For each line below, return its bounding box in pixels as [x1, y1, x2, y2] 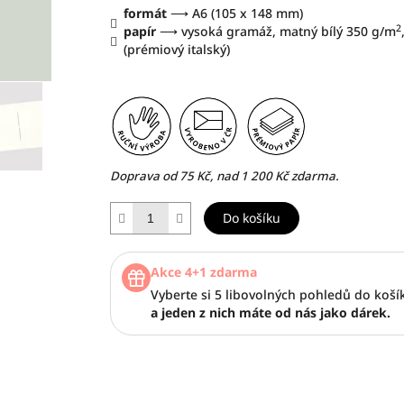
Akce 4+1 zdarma [150, 262, 257, 280]
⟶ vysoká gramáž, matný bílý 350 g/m [155, 22, 396, 40]
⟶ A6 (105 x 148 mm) [170, 4, 303, 22]
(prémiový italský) [123, 40, 230, 58]
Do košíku [222, 208, 280, 226]
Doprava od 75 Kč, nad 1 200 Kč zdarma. [109, 167, 339, 184]
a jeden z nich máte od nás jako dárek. [150, 303, 390, 321]
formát [123, 4, 170, 22]
